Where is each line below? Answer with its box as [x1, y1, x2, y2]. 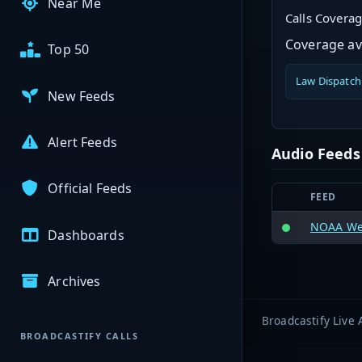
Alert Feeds [48, 133, 117, 152]
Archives [48, 271, 101, 290]
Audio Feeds [271, 143, 360, 163]
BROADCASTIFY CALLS [19, 330, 139, 343]
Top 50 [48, 40, 90, 59]
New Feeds [48, 86, 116, 105]
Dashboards [48, 225, 124, 244]
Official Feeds [48, 179, 133, 198]
